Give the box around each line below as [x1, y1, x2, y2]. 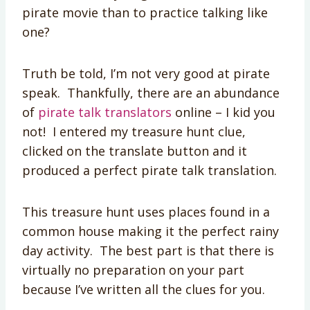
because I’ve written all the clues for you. [22, 280, 265, 298]
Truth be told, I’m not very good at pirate [22, 64, 270, 82]
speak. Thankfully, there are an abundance [22, 84, 280, 101]
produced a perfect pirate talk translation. [22, 161, 277, 179]
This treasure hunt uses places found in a [22, 203, 270, 220]
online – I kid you [172, 103, 275, 120]
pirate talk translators [38, 103, 172, 120]
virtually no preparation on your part [22, 261, 244, 278]
